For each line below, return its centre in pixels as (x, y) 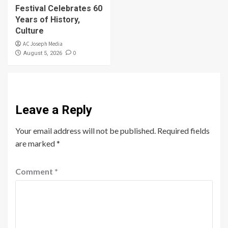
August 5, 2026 (43, 53)
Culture (30, 31)
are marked (36, 144)
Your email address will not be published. (85, 131)
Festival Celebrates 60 (59, 9)
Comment (35, 172)
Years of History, (48, 20)
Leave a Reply (54, 110)
